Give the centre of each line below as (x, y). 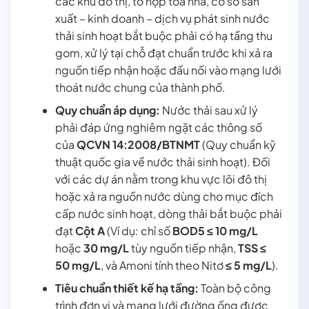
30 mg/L (106, 248)
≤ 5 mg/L (248, 265)
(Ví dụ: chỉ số (138, 230)
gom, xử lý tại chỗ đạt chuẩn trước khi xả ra (163, 52)
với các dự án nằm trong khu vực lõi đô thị (161, 179)
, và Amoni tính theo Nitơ (163, 265)
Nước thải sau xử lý (209, 110)
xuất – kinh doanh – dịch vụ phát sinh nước (162, 18)
